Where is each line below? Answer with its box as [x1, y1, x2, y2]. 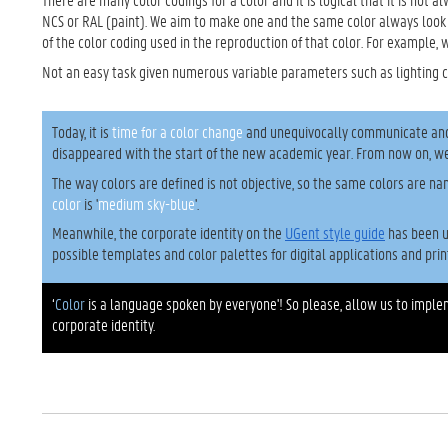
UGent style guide [285, 222, 385, 243]
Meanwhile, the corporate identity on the [52, 222, 285, 243]
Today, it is [52, 121, 109, 142]
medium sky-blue [98, 192, 195, 214]
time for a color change [109, 121, 243, 142]
